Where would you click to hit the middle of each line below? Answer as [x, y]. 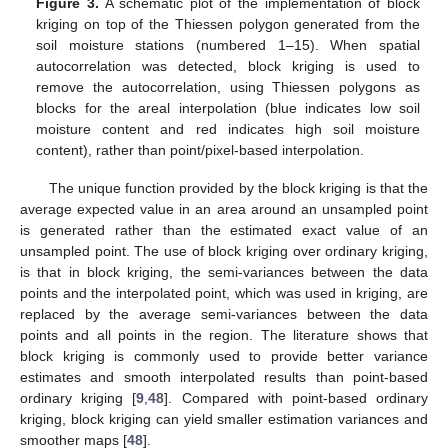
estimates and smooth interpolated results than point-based [224, 377]
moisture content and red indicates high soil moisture [228, 128]
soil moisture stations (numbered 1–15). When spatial [228, 44]
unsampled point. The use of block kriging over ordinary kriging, [224, 251]
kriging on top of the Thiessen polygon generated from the [228, 23]
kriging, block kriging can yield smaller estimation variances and [224, 419]
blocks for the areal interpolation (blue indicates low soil [228, 107]
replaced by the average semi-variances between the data [224, 314]
